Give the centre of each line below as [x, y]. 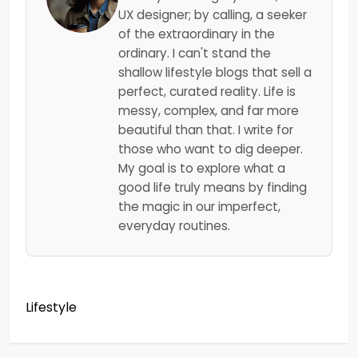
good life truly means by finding [213, 187]
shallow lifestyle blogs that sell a [215, 72]
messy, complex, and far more [209, 111]
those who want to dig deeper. [211, 149]
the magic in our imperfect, [199, 207]
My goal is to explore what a [202, 168]
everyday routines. [174, 226]
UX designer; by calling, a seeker [213, 15]
